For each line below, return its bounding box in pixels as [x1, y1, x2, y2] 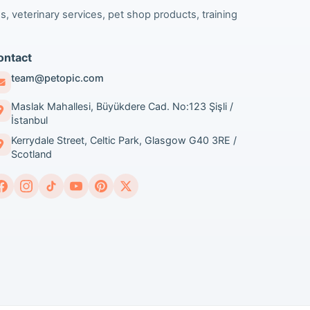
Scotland [11, 147, 53, 160]
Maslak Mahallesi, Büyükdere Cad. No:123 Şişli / [11, 100, 234, 113]
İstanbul [11, 114, 48, 127]
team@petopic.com [11, 72, 104, 84]
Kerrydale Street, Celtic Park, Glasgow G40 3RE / [11, 134, 237, 146]
